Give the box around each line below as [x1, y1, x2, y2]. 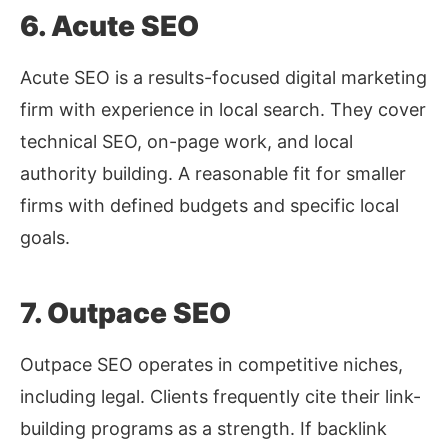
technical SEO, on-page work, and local [20, 131, 353, 153]
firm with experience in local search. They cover [20, 99, 426, 121]
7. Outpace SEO [20, 296, 231, 331]
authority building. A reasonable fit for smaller [20, 163, 406, 185]
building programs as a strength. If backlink [20, 418, 387, 440]
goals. [20, 227, 70, 249]
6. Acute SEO [20, 9, 199, 44]
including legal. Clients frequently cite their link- [20, 386, 421, 408]
